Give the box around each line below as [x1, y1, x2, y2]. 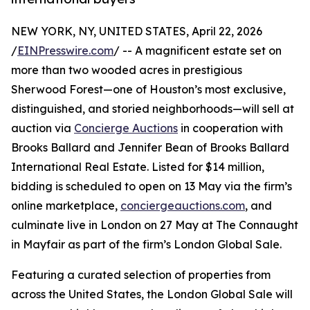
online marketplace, [11, 199, 120, 213]
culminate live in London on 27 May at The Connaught [11, 218, 298, 232]
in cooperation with [178, 121, 283, 136]
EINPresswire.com [17, 44, 113, 58]
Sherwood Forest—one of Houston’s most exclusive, [11, 82, 286, 97]
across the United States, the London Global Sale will [11, 287, 293, 302]
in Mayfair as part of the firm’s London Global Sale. [11, 237, 282, 252]
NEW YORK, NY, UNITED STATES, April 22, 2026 [11, 24, 262, 39]
